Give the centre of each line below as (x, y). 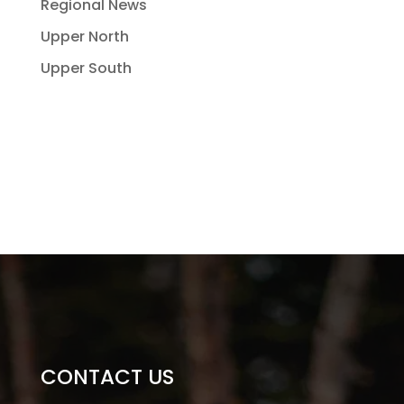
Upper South (86, 69)
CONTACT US (107, 377)
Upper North (84, 37)
